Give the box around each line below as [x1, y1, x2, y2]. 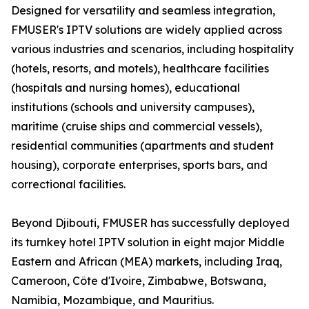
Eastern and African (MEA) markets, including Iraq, [11, 255, 282, 269]
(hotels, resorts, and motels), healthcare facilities [11, 61, 269, 76]
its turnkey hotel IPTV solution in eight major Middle [11, 235, 285, 250]
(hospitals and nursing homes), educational [11, 81, 240, 95]
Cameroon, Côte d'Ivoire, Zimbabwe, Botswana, [11, 274, 266, 288]
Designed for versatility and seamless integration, [11, 3, 275, 18]
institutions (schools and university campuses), [11, 100, 255, 114]
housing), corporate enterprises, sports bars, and [11, 158, 268, 172]
